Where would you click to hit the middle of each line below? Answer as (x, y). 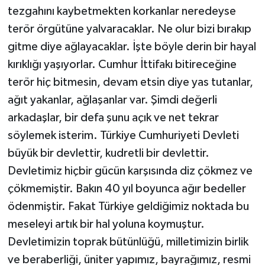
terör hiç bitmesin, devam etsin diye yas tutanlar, (130, 83)
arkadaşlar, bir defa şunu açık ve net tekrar (113, 118)
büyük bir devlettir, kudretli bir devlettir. (108, 153)
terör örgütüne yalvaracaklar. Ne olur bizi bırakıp (129, 29)
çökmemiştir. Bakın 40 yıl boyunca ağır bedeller (127, 189)
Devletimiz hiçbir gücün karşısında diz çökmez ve (130, 171)
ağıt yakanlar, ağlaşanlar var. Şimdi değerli (112, 100)
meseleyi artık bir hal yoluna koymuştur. (106, 224)
